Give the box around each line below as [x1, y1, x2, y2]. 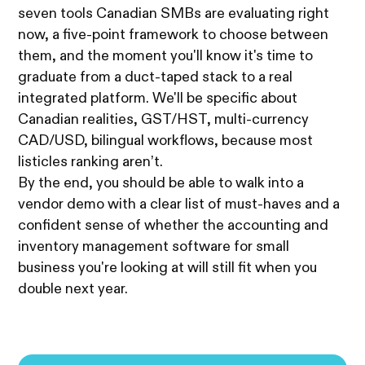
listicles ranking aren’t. [18, 154, 164, 169]
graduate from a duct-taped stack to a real [18, 69, 293, 85]
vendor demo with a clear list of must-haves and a [18, 196, 341, 212]
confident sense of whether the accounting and [18, 218, 329, 233]
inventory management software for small [18, 239, 290, 254]
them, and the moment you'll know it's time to [18, 48, 314, 64]
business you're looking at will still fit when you [18, 260, 318, 275]
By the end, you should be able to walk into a [18, 175, 305, 191]
